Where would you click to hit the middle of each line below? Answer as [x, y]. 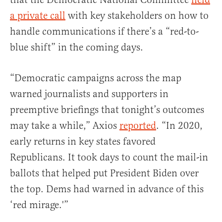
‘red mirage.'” [39, 205]
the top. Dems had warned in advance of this [107, 189]
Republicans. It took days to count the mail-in [109, 158]
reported [138, 126]
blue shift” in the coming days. [77, 48]
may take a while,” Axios [65, 126]
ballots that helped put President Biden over [104, 173]
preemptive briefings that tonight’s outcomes [107, 110]
